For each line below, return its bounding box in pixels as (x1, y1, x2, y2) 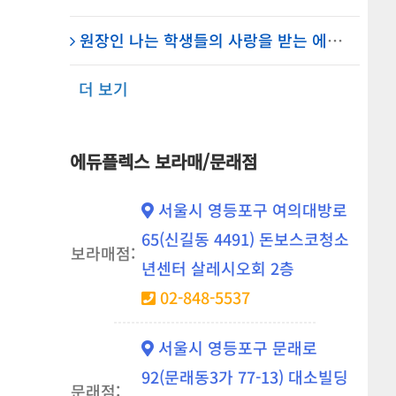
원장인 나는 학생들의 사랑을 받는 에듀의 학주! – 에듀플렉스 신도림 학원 (79, 27, 327, 51)
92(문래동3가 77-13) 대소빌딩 (141, 365, 348, 389)
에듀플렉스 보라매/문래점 (69, 148, 257, 174)
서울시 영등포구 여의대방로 (153, 198, 347, 222)
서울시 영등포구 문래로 (153, 336, 317, 360)
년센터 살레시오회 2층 (141, 256, 294, 280)
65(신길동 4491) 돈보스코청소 (141, 227, 349, 251)
